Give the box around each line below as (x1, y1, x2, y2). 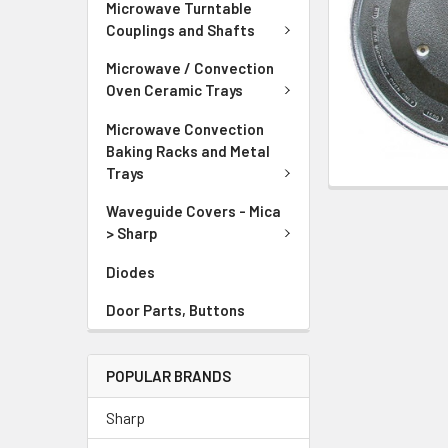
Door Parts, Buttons (106, 300, 245, 319)
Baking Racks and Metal (106, 141, 270, 160)
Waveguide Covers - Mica (106, 202, 281, 220)
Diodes (106, 262, 155, 281)
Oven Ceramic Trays (106, 81, 243, 99)
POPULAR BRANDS (106, 366, 231, 385)
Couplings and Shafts (106, 20, 255, 39)
